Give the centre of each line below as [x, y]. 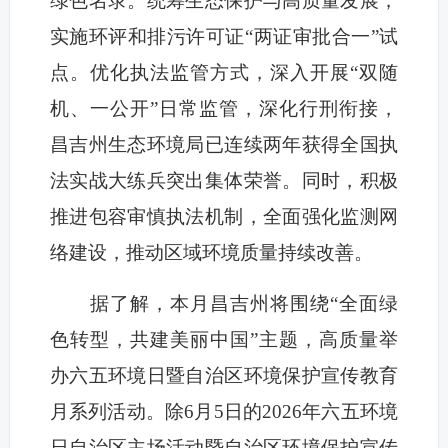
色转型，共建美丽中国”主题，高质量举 [224, 340]
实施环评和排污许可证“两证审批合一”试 [224, 37]
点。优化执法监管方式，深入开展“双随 [224, 73]
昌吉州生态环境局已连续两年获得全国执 [224, 145]
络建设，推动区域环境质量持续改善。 [211, 253]
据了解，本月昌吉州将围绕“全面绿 [224, 304]
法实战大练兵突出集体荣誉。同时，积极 [224, 181]
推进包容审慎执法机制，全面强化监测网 [224, 217]
